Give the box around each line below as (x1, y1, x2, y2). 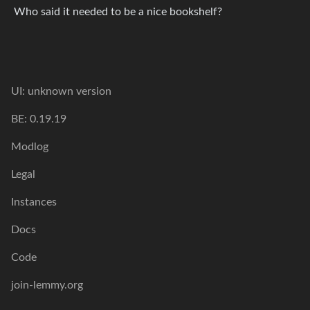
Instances (11, 197, 57, 208)
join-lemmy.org (11, 280, 83, 291)
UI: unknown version (11, 86, 111, 97)
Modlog (11, 141, 48, 152)
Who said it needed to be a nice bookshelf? (14, 6, 222, 17)
